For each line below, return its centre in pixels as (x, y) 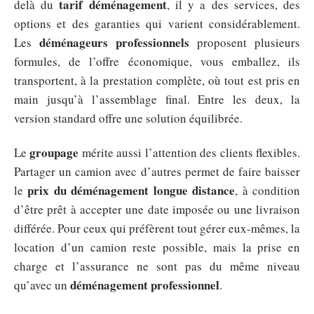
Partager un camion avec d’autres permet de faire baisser (157, 171)
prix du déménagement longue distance (131, 190)
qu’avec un (42, 285)
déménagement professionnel (145, 285)
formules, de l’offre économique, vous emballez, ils (157, 61)
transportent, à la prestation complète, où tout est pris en (157, 80)
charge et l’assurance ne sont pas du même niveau (157, 266)
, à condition (268, 190)
